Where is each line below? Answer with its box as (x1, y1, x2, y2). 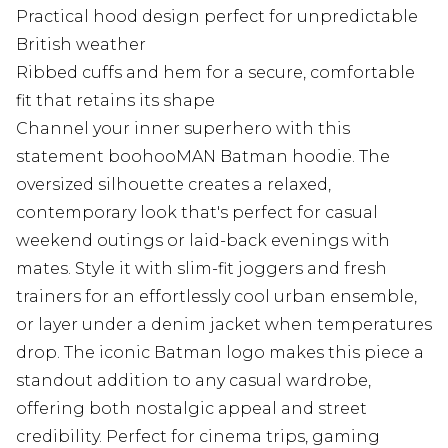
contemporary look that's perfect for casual (16, 203, 378, 223)
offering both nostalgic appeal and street (16, 399, 367, 419)
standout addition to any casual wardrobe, (16, 371, 371, 391)
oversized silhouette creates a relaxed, (16, 175, 331, 195)
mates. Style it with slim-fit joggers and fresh (16, 259, 387, 279)
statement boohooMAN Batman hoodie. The (16, 147, 390, 167)
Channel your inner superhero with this (16, 119, 350, 139)
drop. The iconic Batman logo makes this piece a (16, 343, 424, 363)
